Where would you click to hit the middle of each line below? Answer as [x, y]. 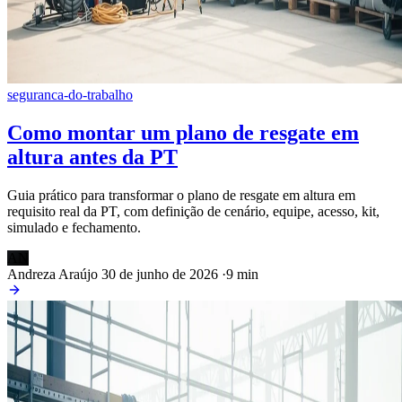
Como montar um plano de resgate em [183, 133]
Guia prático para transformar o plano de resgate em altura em [181, 195]
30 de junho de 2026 [160, 274]
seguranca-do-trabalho [70, 95]
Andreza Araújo [52, 274]
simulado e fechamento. [74, 227]
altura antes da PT [92, 157]
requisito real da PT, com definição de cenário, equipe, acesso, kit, [193, 211]
